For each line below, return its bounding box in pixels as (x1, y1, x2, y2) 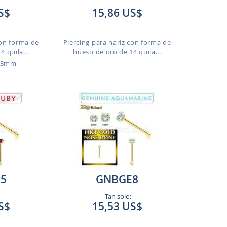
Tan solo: (103, 192, 131, 201)
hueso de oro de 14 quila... (73, 47, 161, 56)
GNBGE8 (96, 172, 139, 186)
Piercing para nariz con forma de (63, 37, 171, 47)
